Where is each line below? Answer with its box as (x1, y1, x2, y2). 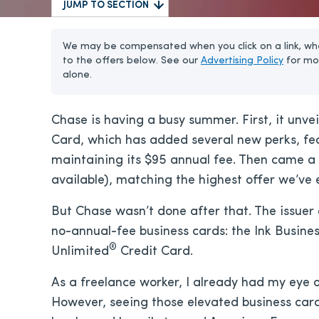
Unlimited (51, 245, 109, 258)
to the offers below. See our (63, 56, 201, 66)
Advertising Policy (201, 56, 283, 66)
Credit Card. (117, 245, 193, 258)
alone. (63, 70, 92, 80)
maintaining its (51, 154, 145, 167)
